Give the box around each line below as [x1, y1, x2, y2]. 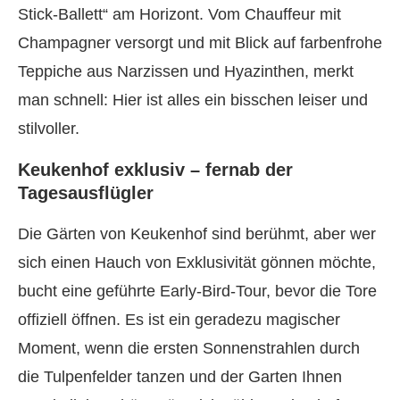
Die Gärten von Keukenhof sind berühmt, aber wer [18, 225, 376, 243]
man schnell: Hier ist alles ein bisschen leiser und [18, 91, 368, 109]
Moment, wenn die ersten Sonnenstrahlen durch [18, 339, 360, 357]
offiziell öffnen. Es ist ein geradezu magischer [18, 311, 340, 329]
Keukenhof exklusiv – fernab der [18, 160, 293, 179]
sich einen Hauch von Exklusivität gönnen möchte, [18, 254, 376, 271]
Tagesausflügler [18, 183, 154, 203]
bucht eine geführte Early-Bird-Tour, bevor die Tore [18, 282, 377, 300]
